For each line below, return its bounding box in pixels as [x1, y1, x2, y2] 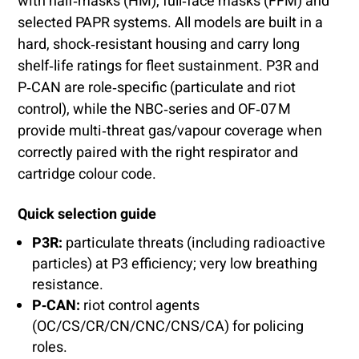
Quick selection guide [18, 203, 157, 225]
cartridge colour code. [18, 163, 157, 185]
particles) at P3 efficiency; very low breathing [32, 252, 318, 275]
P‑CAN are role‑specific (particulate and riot [18, 76, 296, 99]
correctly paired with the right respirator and [18, 141, 299, 163]
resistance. [32, 273, 104, 296]
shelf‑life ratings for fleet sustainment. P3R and [18, 54, 320, 77]
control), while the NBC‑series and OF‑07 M [18, 98, 292, 120]
